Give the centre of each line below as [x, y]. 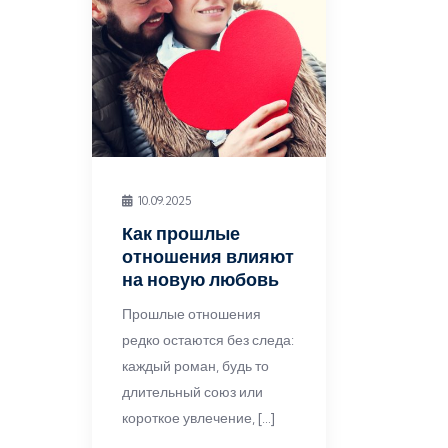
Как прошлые [181, 233]
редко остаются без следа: [208, 340]
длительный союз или [192, 392]
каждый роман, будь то [195, 366]
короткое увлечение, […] [198, 418]
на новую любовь [200, 279]
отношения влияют [208, 256]
